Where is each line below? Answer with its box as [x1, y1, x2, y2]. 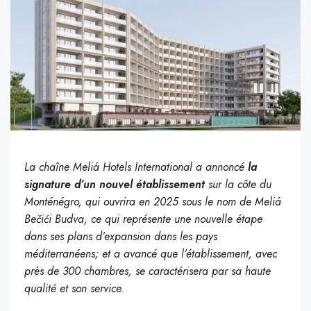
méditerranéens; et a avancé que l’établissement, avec [24, 245, 277, 262]
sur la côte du [208, 176, 271, 192]
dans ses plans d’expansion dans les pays [24, 228, 217, 244]
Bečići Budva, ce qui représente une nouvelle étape [24, 210, 262, 227]
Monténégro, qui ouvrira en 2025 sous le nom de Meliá [24, 193, 281, 210]
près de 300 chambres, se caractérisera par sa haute [24, 262, 271, 279]
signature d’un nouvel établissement [24, 176, 208, 192]
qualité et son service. [24, 280, 124, 296]
